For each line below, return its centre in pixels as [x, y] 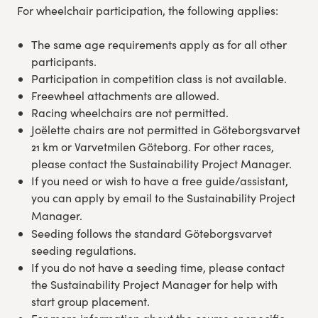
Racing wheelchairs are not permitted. [130, 113]
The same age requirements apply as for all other [159, 45]
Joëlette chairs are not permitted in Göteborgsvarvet [165, 130]
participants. [64, 62]
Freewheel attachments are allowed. [126, 96]
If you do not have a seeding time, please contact [158, 268]
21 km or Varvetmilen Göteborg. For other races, [152, 147]
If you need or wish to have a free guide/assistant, [159, 181]
